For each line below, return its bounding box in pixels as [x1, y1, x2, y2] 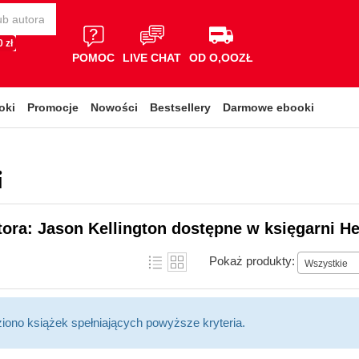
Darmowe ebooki [223, 101, 314, 114]
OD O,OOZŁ [189, 50, 253, 64]
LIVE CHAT [123, 50, 181, 64]
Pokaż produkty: [209, 253, 295, 268]
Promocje [27, 101, 79, 114]
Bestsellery [150, 101, 211, 114]
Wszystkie [305, 257, 348, 269]
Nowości [91, 101, 138, 114]
